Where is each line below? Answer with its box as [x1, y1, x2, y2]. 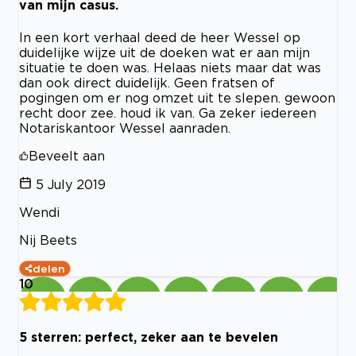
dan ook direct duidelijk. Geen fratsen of [19, 75, 275, 90]
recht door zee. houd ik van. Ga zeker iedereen [19, 105, 316, 120]
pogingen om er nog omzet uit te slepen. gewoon [19, 90, 335, 105]
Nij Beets [19, 232, 77, 247]
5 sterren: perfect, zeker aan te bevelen [19, 329, 278, 344]
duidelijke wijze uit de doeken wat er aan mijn [19, 44, 310, 60]
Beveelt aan [29, 148, 105, 163]
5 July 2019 [36, 176, 106, 192]
